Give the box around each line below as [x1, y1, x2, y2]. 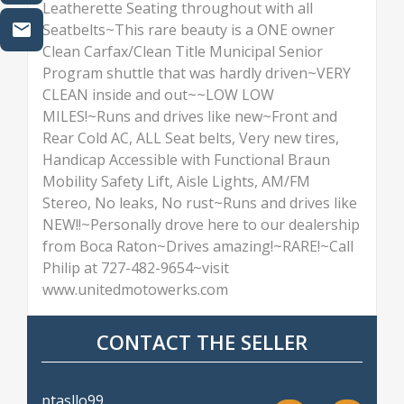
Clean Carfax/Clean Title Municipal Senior [42, 41, 323, 62]
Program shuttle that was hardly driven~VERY [42, 63, 351, 84]
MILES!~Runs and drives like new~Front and [42, 106, 337, 127]
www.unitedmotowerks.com [42, 280, 228, 300]
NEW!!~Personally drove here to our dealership [42, 215, 360, 235]
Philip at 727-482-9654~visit [42, 258, 229, 279]
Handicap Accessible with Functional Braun [42, 150, 330, 170]
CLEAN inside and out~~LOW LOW [42, 85, 274, 106]
